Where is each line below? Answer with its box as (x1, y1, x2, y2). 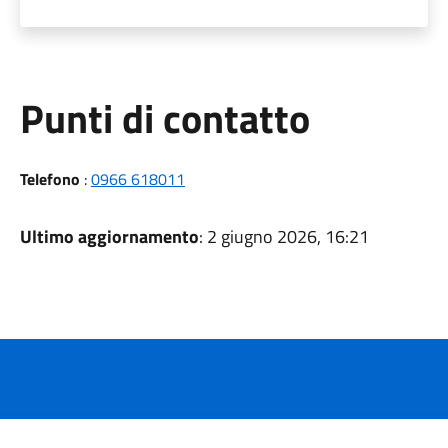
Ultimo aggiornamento (19, 223, 199, 250)
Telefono (19, 167, 80, 191)
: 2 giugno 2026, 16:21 (198, 223, 369, 250)
